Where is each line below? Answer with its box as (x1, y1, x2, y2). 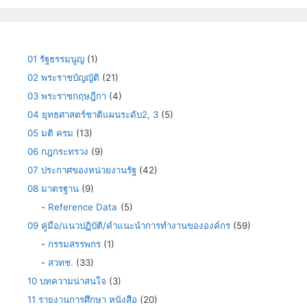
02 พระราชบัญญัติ (27, 72, 99, 84)
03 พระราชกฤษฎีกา (27, 90, 106, 102)
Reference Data (48, 201, 117, 213)
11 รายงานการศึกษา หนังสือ (27, 294, 137, 306)
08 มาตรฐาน (27, 183, 79, 195)
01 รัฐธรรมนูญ (27, 53, 84, 65)
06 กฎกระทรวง (27, 146, 88, 158)
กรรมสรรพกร (48, 238, 101, 250)
